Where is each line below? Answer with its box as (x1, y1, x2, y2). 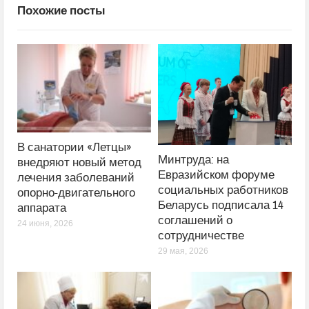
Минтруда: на (158, 152, 229, 167)
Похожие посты (17, 3, 106, 19)
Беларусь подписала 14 (158, 197, 283, 212)
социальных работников (158, 182, 288, 197)
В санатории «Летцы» (17, 140, 132, 155)
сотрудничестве (158, 228, 244, 243)
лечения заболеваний (17, 170, 135, 186)
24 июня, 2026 (17, 219, 74, 229)
